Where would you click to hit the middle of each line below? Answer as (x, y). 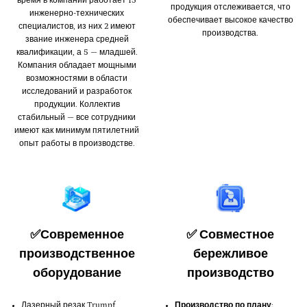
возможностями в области (77, 78)
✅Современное (77, 235)
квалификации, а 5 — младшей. (77, 52)
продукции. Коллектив (77, 104)
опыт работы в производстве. (77, 143)
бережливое (230, 255)
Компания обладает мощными (77, 65)
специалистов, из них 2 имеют (77, 26)
